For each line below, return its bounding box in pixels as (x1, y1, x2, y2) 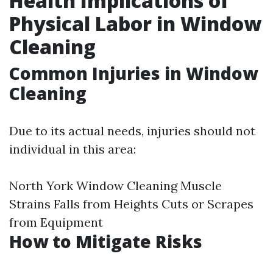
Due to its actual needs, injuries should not (9, 123, 255, 138)
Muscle (177, 178, 222, 193)
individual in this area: (9, 141, 136, 157)
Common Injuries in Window (9, 62, 258, 85)
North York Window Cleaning (9, 178, 177, 193)
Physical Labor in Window (9, 10, 261, 37)
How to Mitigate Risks (9, 230, 202, 253)
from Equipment (9, 214, 103, 230)
